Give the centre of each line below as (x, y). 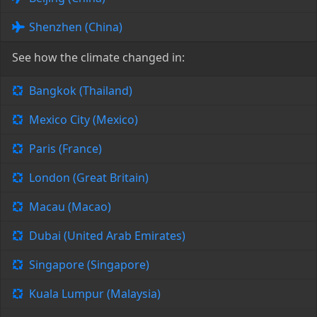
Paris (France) (65, 149)
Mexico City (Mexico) (83, 120)
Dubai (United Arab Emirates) (107, 236)
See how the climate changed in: (98, 58)
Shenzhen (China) (76, 27)
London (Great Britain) (89, 178)
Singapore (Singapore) (89, 265)
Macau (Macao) (70, 207)
